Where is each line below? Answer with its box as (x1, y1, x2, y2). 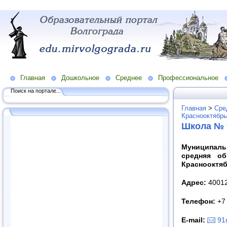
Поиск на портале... (11, 87, 61, 94)
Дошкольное (61, 73, 99, 82)
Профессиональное (158, 73, 218, 82)
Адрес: (181, 179, 206, 187)
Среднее (116, 73, 142, 82)
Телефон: (181, 197, 215, 205)
